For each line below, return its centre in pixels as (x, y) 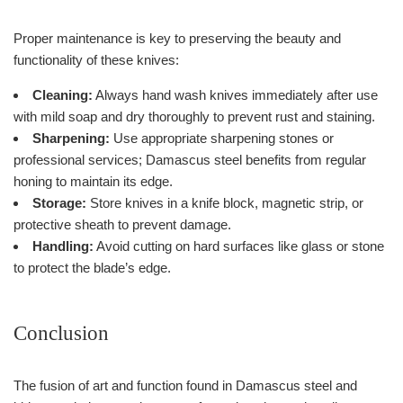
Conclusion (61, 333)
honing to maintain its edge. (93, 181)
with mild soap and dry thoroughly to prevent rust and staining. (194, 116)
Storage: (59, 202)
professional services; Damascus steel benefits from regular (190, 159)
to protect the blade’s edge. (92, 267)
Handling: (63, 246)
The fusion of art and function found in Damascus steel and (185, 385)
